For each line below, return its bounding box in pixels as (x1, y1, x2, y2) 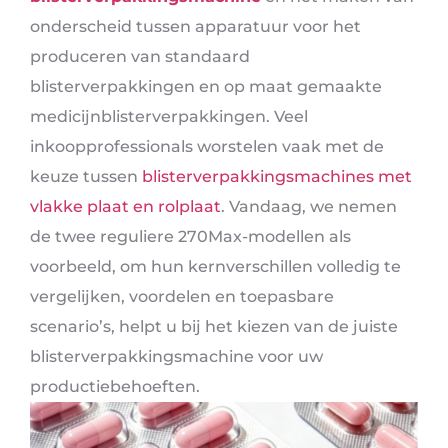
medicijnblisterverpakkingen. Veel (30, 107, 308, 126)
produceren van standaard (30, 47, 250, 66)
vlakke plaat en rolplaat (30, 197, 221, 216)
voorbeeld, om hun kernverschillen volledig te (30, 257, 401, 276)
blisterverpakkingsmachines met (142, 167, 412, 186)
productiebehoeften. (30, 377, 200, 396)
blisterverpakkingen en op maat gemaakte (30, 77, 382, 96)
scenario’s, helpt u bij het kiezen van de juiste (30, 317, 398, 336)
